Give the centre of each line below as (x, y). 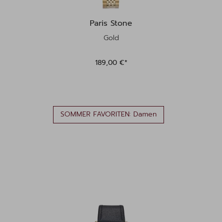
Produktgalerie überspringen (66, 200)
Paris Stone (111, 23)
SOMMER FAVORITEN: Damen (109, 114)
